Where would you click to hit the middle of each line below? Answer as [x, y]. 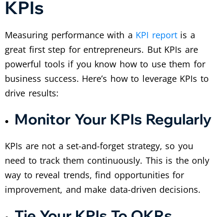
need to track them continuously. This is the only [107, 160]
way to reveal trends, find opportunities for [95, 175]
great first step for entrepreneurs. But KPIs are [101, 49]
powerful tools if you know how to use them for [105, 64]
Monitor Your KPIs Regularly [113, 119]
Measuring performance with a [70, 35]
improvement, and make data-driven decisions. [103, 189]
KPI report [156, 35]
